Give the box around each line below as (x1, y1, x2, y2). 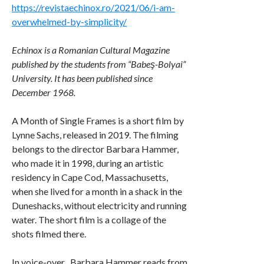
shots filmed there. (12, 228, 86, 240)
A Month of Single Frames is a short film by (12, 115, 184, 127)
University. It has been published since (12, 72, 153, 84)
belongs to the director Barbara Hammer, (12, 143, 179, 155)
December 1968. (12, 87, 75, 98)
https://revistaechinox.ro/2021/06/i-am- (12, 2, 175, 14)
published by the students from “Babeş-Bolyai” (12, 58, 186, 70)
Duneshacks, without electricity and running (12, 200, 187, 212)
